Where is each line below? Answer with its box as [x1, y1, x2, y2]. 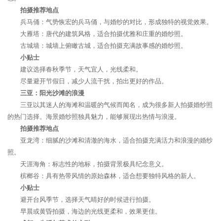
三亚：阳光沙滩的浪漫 [20, 89, 84, 97]
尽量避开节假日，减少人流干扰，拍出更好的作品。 [20, 77, 168, 85]
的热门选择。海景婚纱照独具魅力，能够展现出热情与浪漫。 [7, 113, 181, 120]
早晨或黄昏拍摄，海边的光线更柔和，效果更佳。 [20, 208, 161, 215]
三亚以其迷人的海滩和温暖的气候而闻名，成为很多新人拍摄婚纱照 [20, 101, 213, 109]
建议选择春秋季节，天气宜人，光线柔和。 [20, 66, 142, 73]
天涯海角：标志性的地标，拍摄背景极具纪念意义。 [20, 160, 168, 168]
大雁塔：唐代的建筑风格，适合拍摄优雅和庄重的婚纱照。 [20, 30, 187, 37]
